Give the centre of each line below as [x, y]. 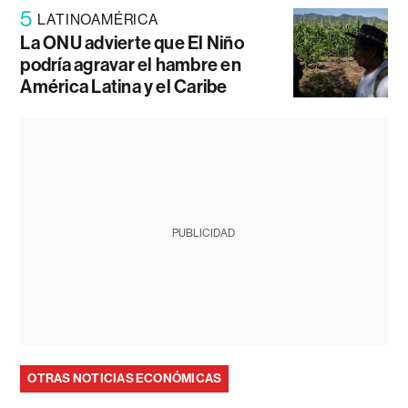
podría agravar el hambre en [131, 65]
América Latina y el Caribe [124, 87]
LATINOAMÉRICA [98, 20]
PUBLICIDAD [204, 234]
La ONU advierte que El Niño [132, 43]
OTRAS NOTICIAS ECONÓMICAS [125, 379]
